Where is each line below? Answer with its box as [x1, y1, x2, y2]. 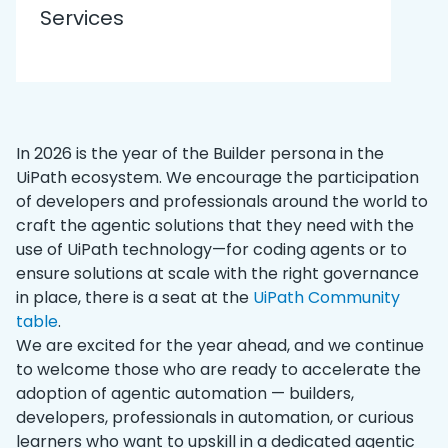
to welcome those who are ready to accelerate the [16, 357, 421, 381]
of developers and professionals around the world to [16, 189, 428, 213]
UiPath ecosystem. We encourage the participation [16, 165, 419, 189]
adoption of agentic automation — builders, [16, 381, 354, 405]
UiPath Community [253, 285, 400, 309]
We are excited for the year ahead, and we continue [16, 333, 424, 357]
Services [40, 3, 124, 32]
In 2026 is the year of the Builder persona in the [16, 141, 384, 165]
